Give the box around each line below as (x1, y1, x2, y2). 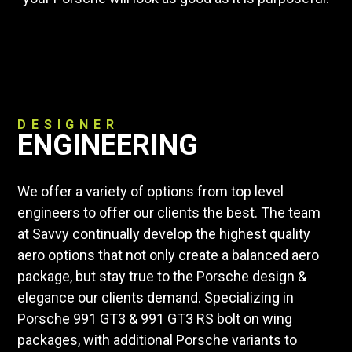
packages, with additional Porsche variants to (17, 331, 298, 348)
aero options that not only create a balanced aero (17, 246, 320, 263)
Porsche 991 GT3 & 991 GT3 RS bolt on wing (17, 310, 293, 327)
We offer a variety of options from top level (17, 182, 284, 200)
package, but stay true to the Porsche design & (17, 267, 307, 284)
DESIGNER (17, 116, 119, 132)
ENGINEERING (17, 128, 199, 162)
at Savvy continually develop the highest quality (17, 225, 311, 242)
